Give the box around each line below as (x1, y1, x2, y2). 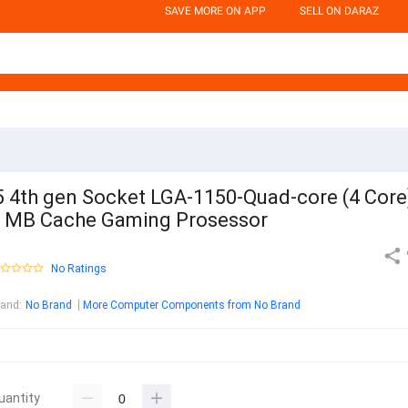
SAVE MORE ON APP (165, 5, 266, 17)
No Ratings (51, 262, 107, 276)
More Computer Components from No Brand (83, 299, 301, 312)
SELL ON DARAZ (300, 5, 379, 17)
